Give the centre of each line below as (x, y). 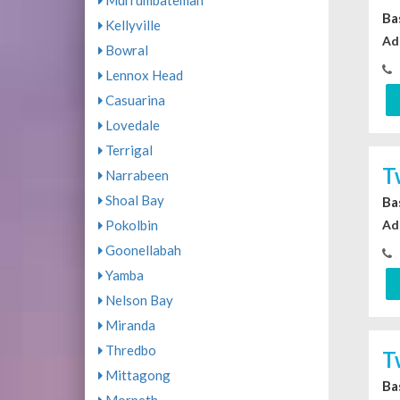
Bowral (125, 50)
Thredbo (129, 350)
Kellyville (131, 25)
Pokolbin (130, 225)
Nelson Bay (137, 300)
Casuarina (133, 100)
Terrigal (127, 150)
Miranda (129, 325)
